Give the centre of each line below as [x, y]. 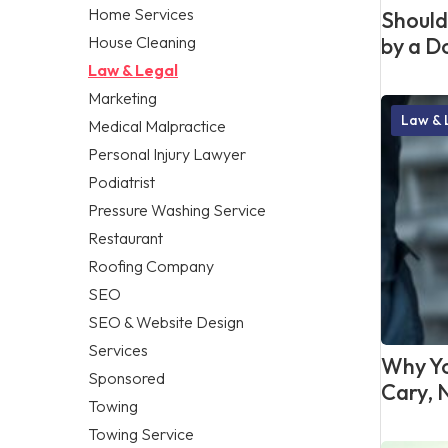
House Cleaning [142, 41]
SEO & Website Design [166, 321]
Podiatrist [121, 181]
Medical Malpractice [157, 125]
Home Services [141, 13]
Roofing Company [151, 265]
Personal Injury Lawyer [167, 153]
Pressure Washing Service [177, 209]
